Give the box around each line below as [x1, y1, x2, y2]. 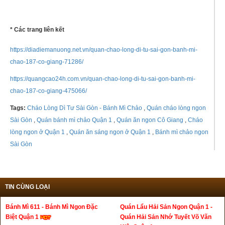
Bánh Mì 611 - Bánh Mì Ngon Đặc [6, 203, 98, 211]
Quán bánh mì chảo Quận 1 [35, 117, 112, 124]
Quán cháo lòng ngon [145, 104, 206, 112]
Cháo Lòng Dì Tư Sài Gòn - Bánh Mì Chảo [27, 104, 142, 112]
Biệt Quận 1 [6, 213, 40, 221]
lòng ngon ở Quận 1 [10, 129, 65, 136]
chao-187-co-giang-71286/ [10, 58, 83, 66]
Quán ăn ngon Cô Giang [115, 117, 183, 124]
